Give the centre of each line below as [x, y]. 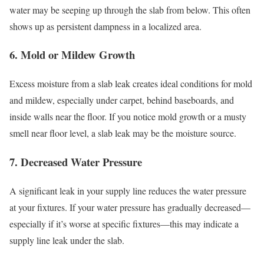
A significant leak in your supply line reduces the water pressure [128, 190]
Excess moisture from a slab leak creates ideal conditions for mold [131, 84]
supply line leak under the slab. [67, 240]
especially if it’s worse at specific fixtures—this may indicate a [124, 223]
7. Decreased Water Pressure [76, 161]
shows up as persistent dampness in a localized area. [105, 26]
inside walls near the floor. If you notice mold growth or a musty [128, 117]
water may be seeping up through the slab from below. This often [130, 9]
